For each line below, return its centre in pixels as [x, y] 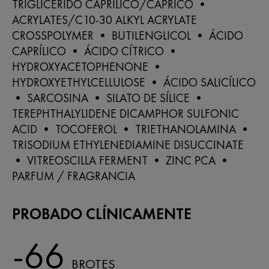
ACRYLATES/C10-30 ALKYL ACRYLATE [104, 20]
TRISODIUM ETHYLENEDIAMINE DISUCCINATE [128, 144]
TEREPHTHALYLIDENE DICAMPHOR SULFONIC [125, 113]
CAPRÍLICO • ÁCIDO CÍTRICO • [95, 51]
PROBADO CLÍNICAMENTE [102, 213]
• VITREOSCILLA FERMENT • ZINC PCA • [121, 160]
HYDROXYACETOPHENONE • [88, 66]
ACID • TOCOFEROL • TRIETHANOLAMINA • [131, 129]
